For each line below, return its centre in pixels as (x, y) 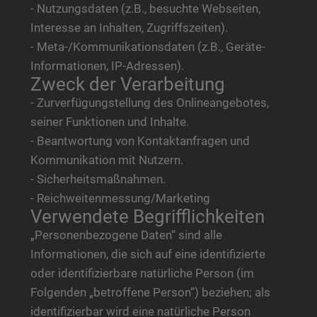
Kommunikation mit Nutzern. (106, 160)
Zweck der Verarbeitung (127, 84)
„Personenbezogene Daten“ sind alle (126, 235)
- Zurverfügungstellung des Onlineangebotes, (149, 102)
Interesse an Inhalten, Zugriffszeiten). (129, 27)
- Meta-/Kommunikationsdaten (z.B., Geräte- (148, 46)
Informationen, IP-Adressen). (107, 65)
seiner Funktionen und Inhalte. (109, 121)
